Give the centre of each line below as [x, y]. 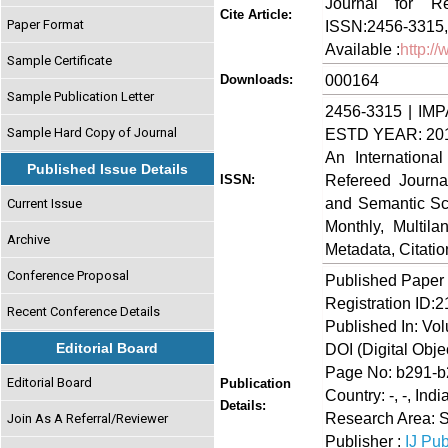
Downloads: [256, 79]
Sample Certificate [60, 60]
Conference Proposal [68, 275]
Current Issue [45, 203]
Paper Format [46, 24]
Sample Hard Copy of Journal [92, 132]
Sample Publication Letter [81, 96]
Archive [29, 239]
